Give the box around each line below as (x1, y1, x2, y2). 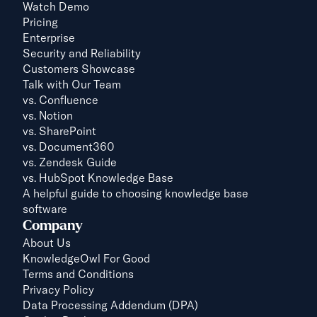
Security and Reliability (23, 46, 141, 60)
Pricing (23, 15, 58, 29)
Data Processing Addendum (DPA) (23, 298, 198, 312)
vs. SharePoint (23, 124, 96, 138)
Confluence (39, 93, 98, 107)
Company (23, 218, 83, 233)
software (23, 202, 67, 216)
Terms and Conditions (23, 267, 134, 281)
